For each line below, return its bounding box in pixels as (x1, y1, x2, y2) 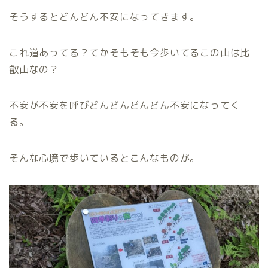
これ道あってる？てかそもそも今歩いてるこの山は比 (9, 46, 251, 60)
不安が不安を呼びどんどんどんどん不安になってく (9, 99, 240, 112)
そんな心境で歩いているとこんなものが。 (9, 151, 200, 165)
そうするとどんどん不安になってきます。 (9, 10, 200, 24)
